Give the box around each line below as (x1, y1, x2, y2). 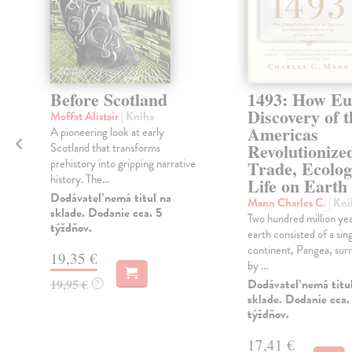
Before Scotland (49, 86, 167, 113)
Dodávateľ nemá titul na (49, 189, 171, 208)
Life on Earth (247, 173, 347, 200)
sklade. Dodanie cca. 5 (49, 203, 162, 223)
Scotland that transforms (49, 139, 160, 157)
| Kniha (120, 108, 154, 126)
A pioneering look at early (49, 123, 164, 141)
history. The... (49, 170, 109, 189)
